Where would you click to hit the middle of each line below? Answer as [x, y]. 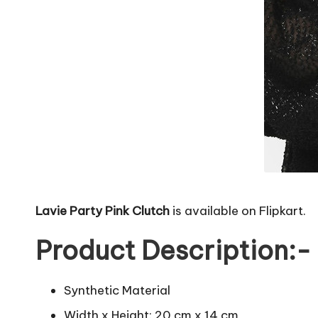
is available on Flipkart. [238, 211]
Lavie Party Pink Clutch [103, 211]
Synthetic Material [117, 290]
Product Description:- [173, 251]
